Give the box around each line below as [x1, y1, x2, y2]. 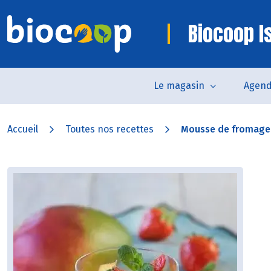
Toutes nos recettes [65, 123, 154, 135]
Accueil [7, 123, 38, 135]
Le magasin [153, 80, 204, 91]
